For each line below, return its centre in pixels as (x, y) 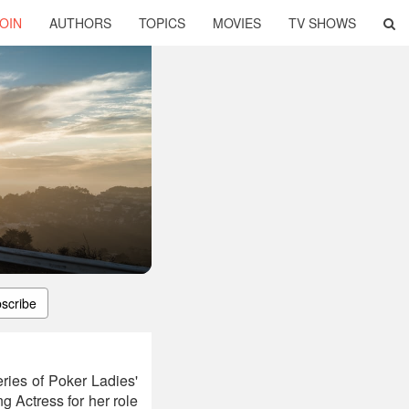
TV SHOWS (322, 23)
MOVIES (237, 23)
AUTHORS (80, 23)
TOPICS (162, 23)
